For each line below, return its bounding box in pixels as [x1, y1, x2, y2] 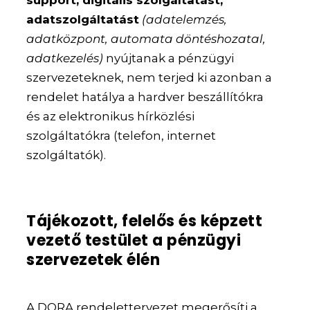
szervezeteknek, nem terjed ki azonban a [26, 71, 273, 85]
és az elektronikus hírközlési [26, 109, 195, 124]
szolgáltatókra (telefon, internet [26, 129, 217, 143]
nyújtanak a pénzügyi [103, 51, 235, 66]
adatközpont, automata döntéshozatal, [26, 32, 266, 46]
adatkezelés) [26, 51, 104, 66]
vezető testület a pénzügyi [26, 230, 241, 252]
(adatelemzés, [142, 12, 228, 27]
